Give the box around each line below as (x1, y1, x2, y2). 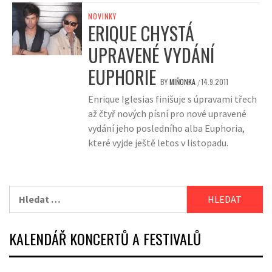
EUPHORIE (88, 63, 157, 91)
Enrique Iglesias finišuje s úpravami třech (88, 93, 257, 106)
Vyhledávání (8, 186, 62, 199)
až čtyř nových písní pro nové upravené (88, 107, 247, 120)
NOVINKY (88, 11, 117, 22)
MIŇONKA (169, 76, 198, 87)
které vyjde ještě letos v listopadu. (88, 137, 229, 149)
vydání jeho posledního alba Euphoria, (88, 122, 245, 135)
